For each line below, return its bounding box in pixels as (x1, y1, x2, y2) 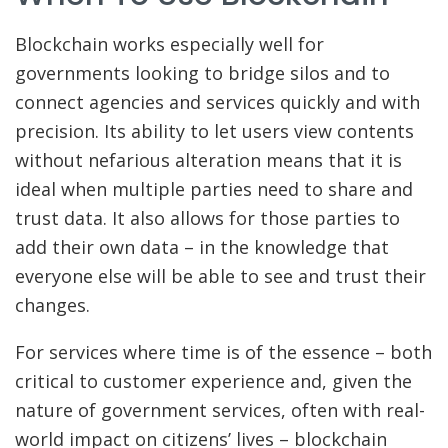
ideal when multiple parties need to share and (15, 177, 413, 202)
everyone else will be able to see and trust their (15, 264, 426, 289)
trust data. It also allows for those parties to (15, 206, 400, 231)
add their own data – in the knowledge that (15, 235, 389, 260)
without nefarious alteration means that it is (15, 148, 402, 173)
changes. (15, 293, 95, 318)
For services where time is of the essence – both (15, 340, 432, 365)
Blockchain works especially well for (15, 32, 324, 57)
